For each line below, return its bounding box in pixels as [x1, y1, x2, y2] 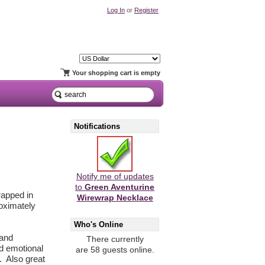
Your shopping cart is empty [72, 69, 160, 77]
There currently [86, 235, 144, 244]
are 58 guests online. [75, 245, 154, 255]
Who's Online [74, 219, 124, 229]
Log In [106, 6, 125, 14]
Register [134, 6, 159, 14]
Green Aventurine [85, 183, 155, 192]
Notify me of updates [76, 172, 154, 182]
